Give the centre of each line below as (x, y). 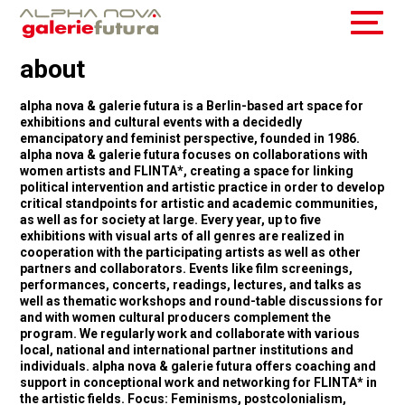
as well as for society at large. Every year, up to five (171, 220)
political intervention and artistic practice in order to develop (202, 187)
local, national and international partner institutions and (187, 350)
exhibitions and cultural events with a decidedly (161, 122)
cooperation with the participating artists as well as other (191, 252)
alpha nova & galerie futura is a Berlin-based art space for (192, 106)
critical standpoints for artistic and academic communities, (199, 203)
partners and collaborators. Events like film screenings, (187, 268)
